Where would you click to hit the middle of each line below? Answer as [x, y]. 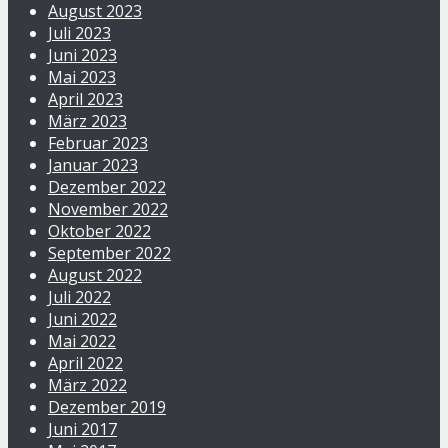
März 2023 [87, 120]
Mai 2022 [82, 340]
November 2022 [108, 208]
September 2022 [109, 252]
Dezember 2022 [107, 186]
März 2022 [87, 384]
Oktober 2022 [99, 230]
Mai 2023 [82, 76]
